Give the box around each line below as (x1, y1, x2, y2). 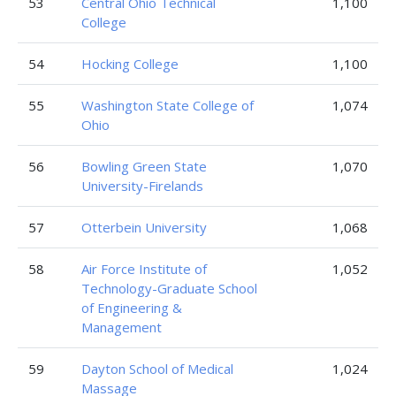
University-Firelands (81, 177, 203, 194)
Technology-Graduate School (81, 279, 257, 297)
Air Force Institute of (81, 260, 207, 278)
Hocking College (81, 55, 179, 72)
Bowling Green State (81, 157, 207, 175)
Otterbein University (81, 218, 207, 236)
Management (81, 318, 162, 336)
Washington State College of (81, 96, 254, 114)
